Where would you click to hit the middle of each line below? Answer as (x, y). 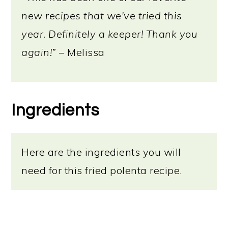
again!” (39, 52)
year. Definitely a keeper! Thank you (109, 34)
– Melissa (80, 52)
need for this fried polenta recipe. (102, 170)
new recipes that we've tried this (102, 16)
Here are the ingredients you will (101, 152)
